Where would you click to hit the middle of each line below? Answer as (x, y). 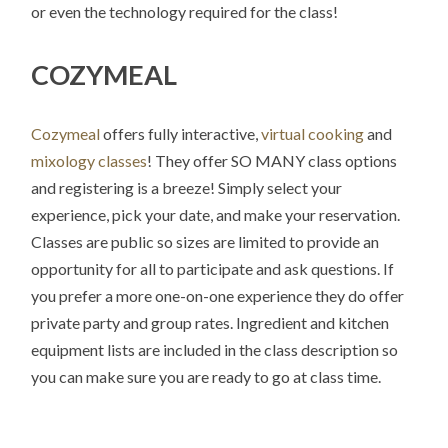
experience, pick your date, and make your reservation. (216, 215)
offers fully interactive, (181, 134)
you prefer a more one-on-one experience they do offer (218, 296)
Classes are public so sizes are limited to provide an (205, 242)
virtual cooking (313, 134)
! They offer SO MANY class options (272, 161)
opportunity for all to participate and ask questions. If (213, 269)
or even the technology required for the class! (185, 12)
